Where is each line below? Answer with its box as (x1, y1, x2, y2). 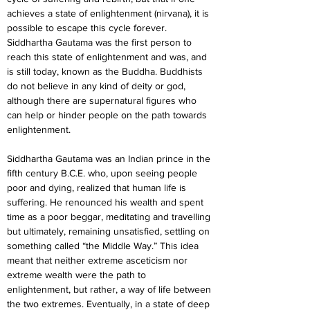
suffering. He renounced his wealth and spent (7, 197, 206, 208)
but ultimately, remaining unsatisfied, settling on (7, 226, 212, 237)
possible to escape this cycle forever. (7, 22, 170, 33)
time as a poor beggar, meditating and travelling (7, 211, 213, 222)
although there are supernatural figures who (7, 95, 199, 106)
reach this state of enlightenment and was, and (7, 51, 210, 62)
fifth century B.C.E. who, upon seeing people (7, 167, 200, 179)
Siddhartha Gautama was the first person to (7, 37, 194, 48)
